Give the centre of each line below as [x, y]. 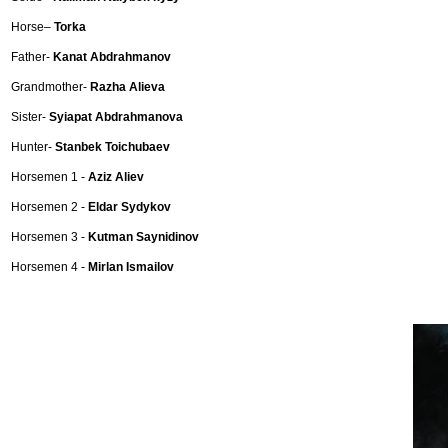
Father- [32, 57]
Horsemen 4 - [49, 267]
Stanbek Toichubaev [112, 147]
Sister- [30, 117]
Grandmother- [50, 87]
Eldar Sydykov [129, 207]
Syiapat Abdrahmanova [116, 117]
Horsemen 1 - [49, 177]
